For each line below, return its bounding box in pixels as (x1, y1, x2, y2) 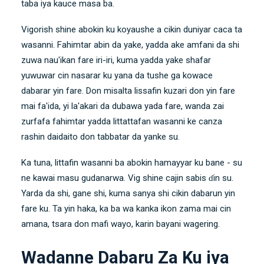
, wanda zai (181, 101, 224, 112)
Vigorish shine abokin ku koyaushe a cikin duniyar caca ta (21, 24, 242, 35)
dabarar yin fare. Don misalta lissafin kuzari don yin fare (21, 85, 235, 97)
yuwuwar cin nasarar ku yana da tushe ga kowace (21, 70, 213, 81)
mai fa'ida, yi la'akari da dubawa (21, 101, 144, 112)
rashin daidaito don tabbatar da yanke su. (21, 131, 180, 143)
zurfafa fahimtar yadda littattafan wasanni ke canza (21, 116, 222, 127)
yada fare (144, 101, 181, 112)
